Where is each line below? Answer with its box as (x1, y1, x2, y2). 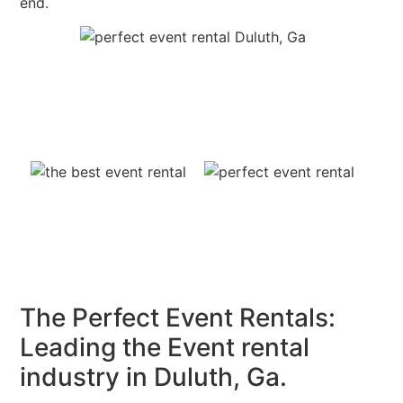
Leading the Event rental (20, 332, 310, 363)
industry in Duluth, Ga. (20, 362, 288, 393)
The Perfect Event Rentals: (20, 302, 336, 334)
